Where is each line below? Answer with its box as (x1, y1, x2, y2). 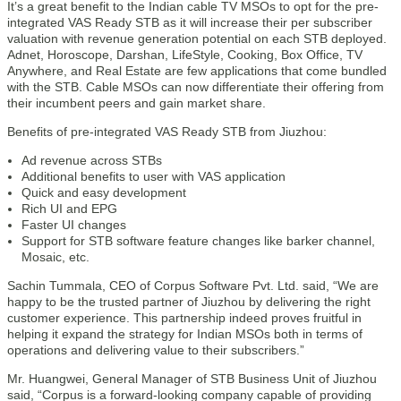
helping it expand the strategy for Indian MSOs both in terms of (7, 327, 363, 341)
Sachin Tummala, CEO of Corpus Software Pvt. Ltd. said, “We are (7, 278, 379, 293)
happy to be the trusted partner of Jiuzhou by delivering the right (7, 294, 371, 309)
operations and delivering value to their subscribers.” (7, 343, 304, 357)
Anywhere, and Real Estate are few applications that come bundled (7, 64, 387, 78)
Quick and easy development (21, 185, 186, 200)
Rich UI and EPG (21, 201, 117, 216)
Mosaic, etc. (21, 250, 90, 264)
